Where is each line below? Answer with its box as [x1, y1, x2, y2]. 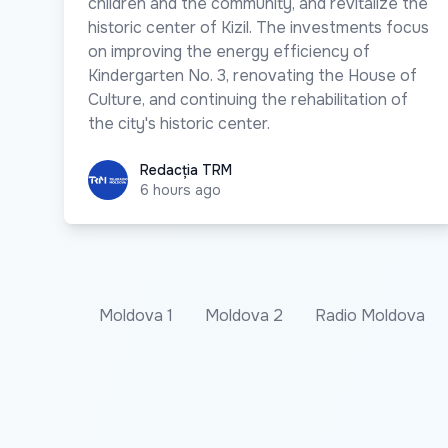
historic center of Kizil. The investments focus [88, 16, 429, 38]
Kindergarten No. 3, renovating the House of [88, 64, 417, 86]
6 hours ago [140, 180, 221, 199]
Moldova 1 [99, 304, 173, 326]
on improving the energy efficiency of [88, 40, 370, 62]
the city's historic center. [88, 112, 270, 134]
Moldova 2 [205, 304, 283, 326]
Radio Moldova [315, 304, 425, 326]
